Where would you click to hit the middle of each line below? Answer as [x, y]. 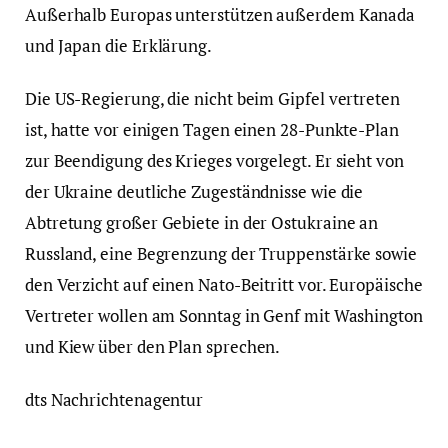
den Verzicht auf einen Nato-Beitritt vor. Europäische [224, 284]
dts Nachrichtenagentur [114, 399]
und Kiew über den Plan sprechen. [153, 346]
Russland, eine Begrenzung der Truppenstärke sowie [221, 253]
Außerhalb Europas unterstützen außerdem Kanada [220, 14]
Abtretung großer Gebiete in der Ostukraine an [202, 222]
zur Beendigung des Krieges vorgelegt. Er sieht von [214, 160]
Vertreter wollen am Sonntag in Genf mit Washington [224, 315]
